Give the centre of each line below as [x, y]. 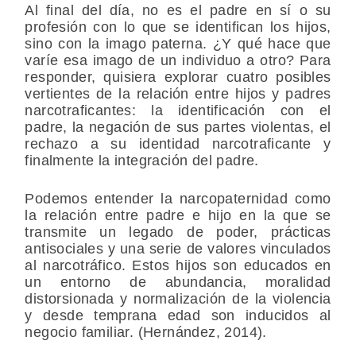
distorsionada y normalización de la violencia [178, 299]
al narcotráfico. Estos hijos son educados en [178, 266]
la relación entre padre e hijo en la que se [178, 216]
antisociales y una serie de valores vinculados [178, 249]
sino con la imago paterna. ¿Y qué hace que [178, 44]
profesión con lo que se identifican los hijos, [178, 27]
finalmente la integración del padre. [142, 161]
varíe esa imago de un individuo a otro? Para [178, 61]
